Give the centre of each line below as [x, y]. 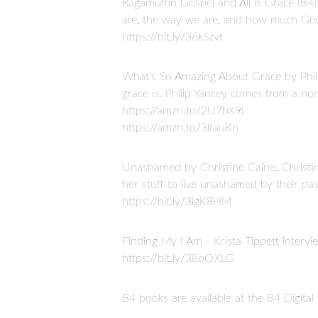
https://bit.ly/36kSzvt [172, 37]
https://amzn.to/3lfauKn [180, 127]
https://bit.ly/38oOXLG [178, 258]
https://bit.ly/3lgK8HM [177, 201]
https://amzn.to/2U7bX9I [183, 110]
